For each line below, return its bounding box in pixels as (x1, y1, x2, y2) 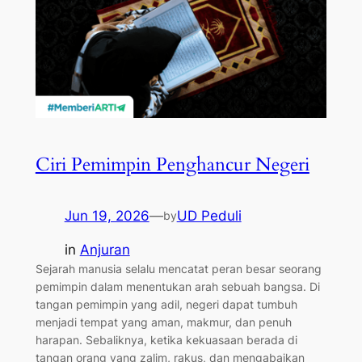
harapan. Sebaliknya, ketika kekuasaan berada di (35, 333, 297, 347)
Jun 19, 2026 (64, 207, 149, 224)
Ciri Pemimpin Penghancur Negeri (35, 152, 309, 178)
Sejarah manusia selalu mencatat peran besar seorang (35, 262, 322, 276)
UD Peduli (176, 207, 242, 224)
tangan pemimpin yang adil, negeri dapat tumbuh (35, 297, 297, 312)
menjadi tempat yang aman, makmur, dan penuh (35, 315, 292, 330)
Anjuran (79, 242, 130, 259)
